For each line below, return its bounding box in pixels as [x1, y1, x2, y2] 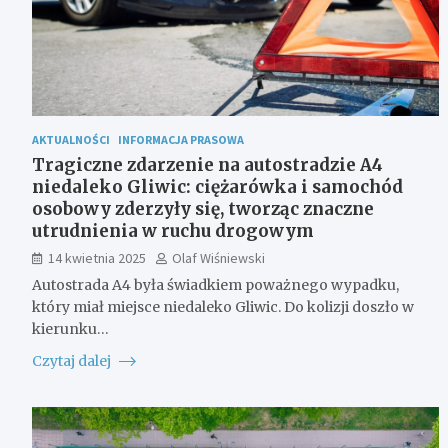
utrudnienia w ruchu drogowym [32, 219, 314, 242]
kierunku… [32, 319, 109, 338]
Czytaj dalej [32, 351, 114, 370]
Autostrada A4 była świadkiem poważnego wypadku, [32, 275, 399, 294]
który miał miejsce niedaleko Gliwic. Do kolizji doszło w [32, 297, 414, 316]
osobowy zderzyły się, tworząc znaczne [32, 197, 374, 220]
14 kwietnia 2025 [48, 248, 146, 267]
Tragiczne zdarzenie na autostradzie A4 [32, 153, 383, 176]
